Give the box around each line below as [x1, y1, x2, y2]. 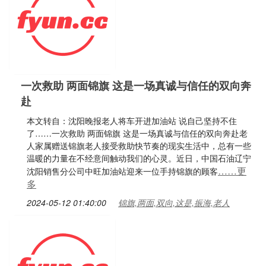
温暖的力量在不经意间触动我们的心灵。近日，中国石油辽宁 [27, 152, 251, 164]
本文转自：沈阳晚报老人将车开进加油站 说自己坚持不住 [27, 115, 237, 126]
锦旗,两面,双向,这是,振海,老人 [118, 197, 230, 208]
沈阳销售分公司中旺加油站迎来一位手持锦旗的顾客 [27, 165, 218, 177]
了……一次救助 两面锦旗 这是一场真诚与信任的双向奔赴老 [27, 127, 248, 139]
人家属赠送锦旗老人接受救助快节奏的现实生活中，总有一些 [27, 140, 251, 151]
